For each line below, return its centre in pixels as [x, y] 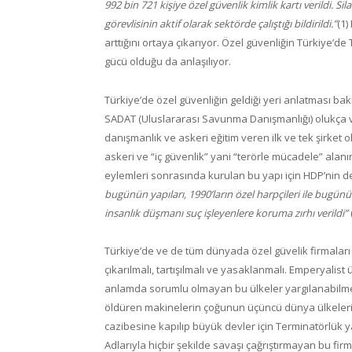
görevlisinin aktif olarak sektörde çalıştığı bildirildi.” [221, 24]
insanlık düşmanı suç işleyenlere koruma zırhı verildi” [226, 213]
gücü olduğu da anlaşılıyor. [168, 62]
